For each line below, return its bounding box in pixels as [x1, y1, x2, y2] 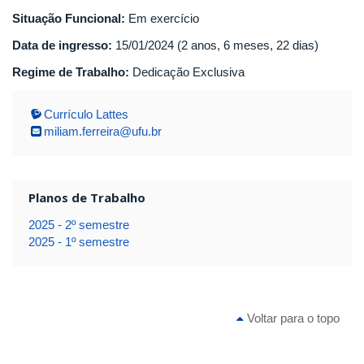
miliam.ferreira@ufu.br [43, 124, 162, 139]
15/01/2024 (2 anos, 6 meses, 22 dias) [115, 37, 318, 52]
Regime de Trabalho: [12, 64, 132, 79]
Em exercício [128, 11, 199, 25]
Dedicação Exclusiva [132, 64, 245, 79]
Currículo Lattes [43, 107, 128, 122]
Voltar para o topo [244, 311, 340, 326]
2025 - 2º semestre [28, 218, 129, 232]
